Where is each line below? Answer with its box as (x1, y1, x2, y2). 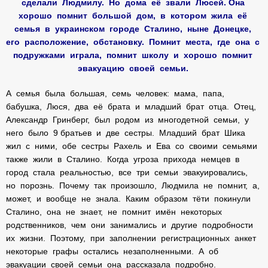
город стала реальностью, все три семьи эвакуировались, (6, 167, 250, 177)
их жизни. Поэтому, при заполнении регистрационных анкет (6, 233, 258, 243)
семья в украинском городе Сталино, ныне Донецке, (14, 24, 254, 33)
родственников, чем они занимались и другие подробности (6, 220, 255, 230)
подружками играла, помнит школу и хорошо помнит (13, 50, 255, 60)
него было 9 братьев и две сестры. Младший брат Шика (6, 128, 248, 138)
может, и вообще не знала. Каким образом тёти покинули (6, 194, 253, 203)
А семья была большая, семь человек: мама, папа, (6, 89, 227, 98)
